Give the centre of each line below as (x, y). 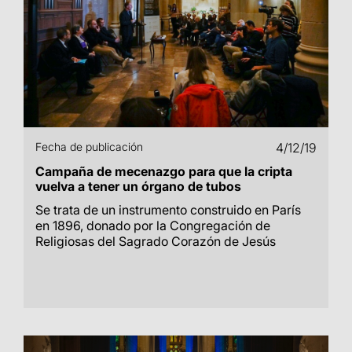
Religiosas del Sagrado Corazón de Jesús (156, 241)
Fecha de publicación (89, 147)
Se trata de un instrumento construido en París (168, 210)
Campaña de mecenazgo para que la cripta (164, 171)
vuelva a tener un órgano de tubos (138, 186)
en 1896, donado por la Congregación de (153, 225)
